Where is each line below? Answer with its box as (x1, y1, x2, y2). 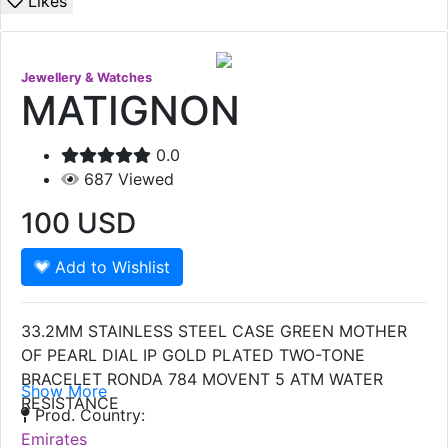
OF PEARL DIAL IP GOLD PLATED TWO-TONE (21, 345, 365, 366)
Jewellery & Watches (21, 70, 152, 86)
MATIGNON (21, 86, 240, 136)
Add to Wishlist (50, 257, 171, 278)
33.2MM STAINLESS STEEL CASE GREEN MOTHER (21, 321, 407, 342)
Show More (21, 381, 107, 402)
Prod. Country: (30, 405, 145, 426)
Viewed (118, 169, 174, 190)
